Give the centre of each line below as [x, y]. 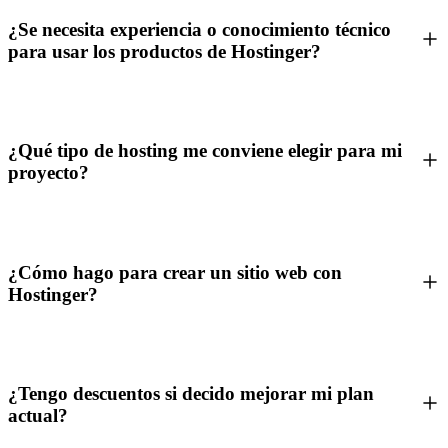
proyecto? [48, 173]
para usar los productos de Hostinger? [164, 51]
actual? [38, 416]
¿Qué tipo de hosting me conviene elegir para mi [205, 151]
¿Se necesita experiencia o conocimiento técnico [199, 29]
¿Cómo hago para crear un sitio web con [175, 272]
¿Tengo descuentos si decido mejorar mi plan [191, 394]
